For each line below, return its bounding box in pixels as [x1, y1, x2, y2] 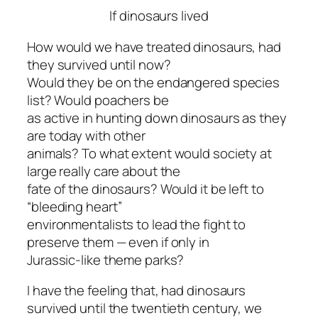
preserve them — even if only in [27, 232, 209, 251]
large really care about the [27, 161, 181, 180]
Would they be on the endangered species [27, 72, 280, 92]
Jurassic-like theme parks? [27, 250, 185, 269]
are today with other [27, 126, 146, 145]
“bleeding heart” [27, 197, 122, 216]
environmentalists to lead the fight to [27, 214, 246, 234]
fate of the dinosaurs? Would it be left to [27, 179, 264, 198]
